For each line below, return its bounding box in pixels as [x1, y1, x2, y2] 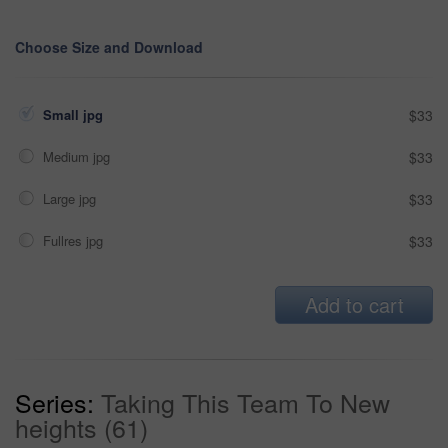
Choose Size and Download [15, 36, 203, 57]
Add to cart [304, 289, 404, 319]
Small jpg [43, 104, 107, 124]
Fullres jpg [43, 230, 107, 250]
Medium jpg [43, 146, 114, 166]
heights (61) [15, 408, 148, 445]
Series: [15, 383, 94, 420]
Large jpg [43, 188, 100, 208]
